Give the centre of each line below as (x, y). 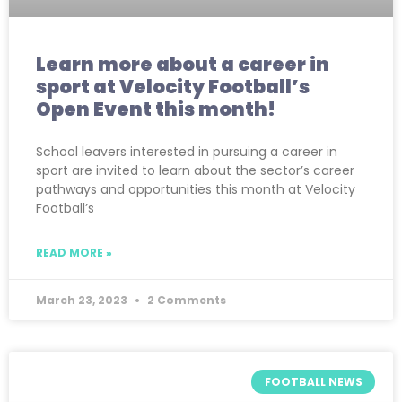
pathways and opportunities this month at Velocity (196, 190)
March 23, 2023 (83, 301)
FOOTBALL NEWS (313, 381)
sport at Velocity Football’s (173, 87)
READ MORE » (74, 253)
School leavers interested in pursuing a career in (187, 152)
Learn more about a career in (183, 65)
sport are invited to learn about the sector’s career (195, 171)
